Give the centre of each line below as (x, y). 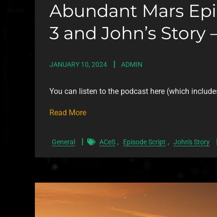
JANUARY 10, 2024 (78, 64)
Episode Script (144, 142)
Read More (68, 112)
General (63, 142)
